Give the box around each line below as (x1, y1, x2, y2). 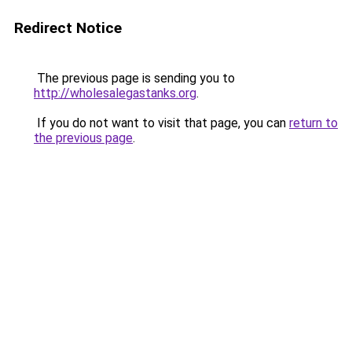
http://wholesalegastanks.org (34, 86, 196, 101)
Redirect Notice (14, 19, 122, 37)
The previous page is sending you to (34, 71, 235, 86)
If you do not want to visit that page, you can (34, 115, 289, 130)
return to (289, 115, 338, 130)
